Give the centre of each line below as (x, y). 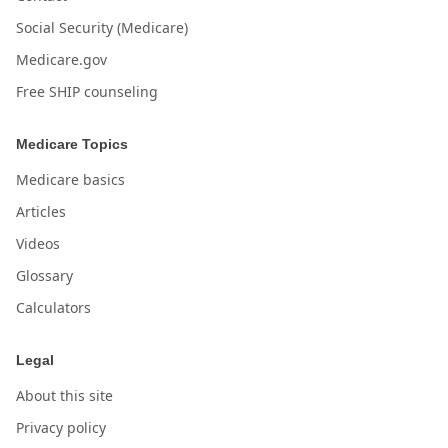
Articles (41, 211)
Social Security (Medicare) (102, 27)
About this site (64, 395)
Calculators (53, 307)
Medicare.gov (61, 59)
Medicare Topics (72, 144)
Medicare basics (70, 179)
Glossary (44, 275)
